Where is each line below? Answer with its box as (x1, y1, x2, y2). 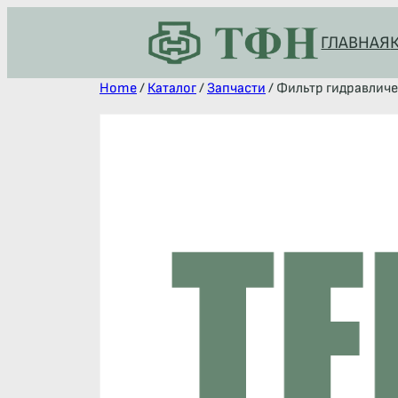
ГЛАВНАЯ (321, 32, 391, 53)
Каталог (147, 80, 196, 97)
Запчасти (207, 80, 266, 97)
